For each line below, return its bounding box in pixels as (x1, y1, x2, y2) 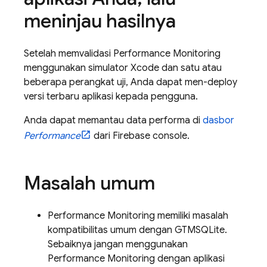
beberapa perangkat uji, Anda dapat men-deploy (24, 76, 237, 88)
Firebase (113, 130, 150, 142)
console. (150, 130, 190, 142)
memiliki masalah (155, 210, 228, 222)
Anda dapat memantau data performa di (24, 114, 203, 126)
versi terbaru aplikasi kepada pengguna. (24, 91, 198, 103)
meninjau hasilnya (24, 9, 176, 33)
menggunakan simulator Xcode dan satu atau (24, 62, 222, 74)
